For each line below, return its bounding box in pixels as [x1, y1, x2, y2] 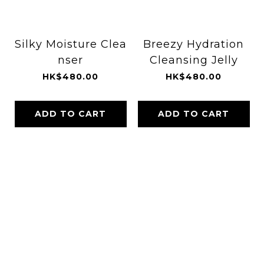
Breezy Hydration [143, 37, 244, 51]
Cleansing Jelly [149, 53, 238, 67]
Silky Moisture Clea [14, 37, 127, 51]
